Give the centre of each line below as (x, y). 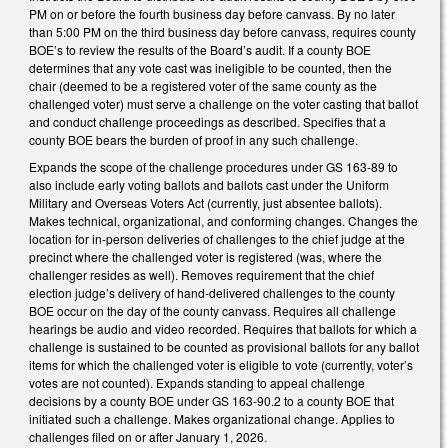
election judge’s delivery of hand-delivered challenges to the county (212, 293)
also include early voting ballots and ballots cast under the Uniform (209, 185)
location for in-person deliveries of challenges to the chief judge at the (217, 239)
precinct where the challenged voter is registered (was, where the (205, 257)
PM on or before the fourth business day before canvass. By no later (212, 13)
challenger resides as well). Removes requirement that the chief (201, 275)
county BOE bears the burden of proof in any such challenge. (193, 139)
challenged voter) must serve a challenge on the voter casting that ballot (223, 103)
